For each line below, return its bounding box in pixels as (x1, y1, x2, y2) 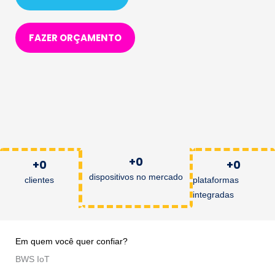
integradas (192, 189, 234, 199)
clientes (25, 174, 55, 185)
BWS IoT (15, 254, 50, 264)
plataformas (192, 174, 239, 185)
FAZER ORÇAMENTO (29, 31, 122, 44)
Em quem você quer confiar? (15, 236, 128, 246)
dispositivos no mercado (88, 171, 183, 182)
